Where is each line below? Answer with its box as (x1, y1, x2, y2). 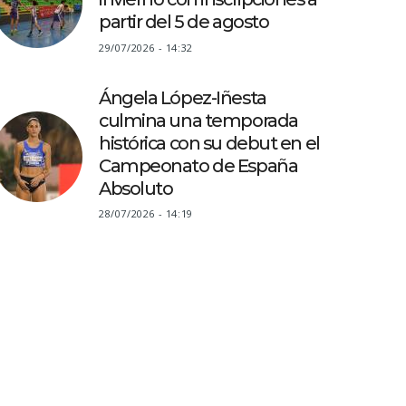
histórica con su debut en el (99, 131, 320, 154)
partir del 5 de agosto (99, 11, 269, 34)
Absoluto (99, 177, 173, 199)
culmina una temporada (99, 109, 298, 131)
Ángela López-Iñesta (99, 86, 266, 109)
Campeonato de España (99, 154, 298, 177)
